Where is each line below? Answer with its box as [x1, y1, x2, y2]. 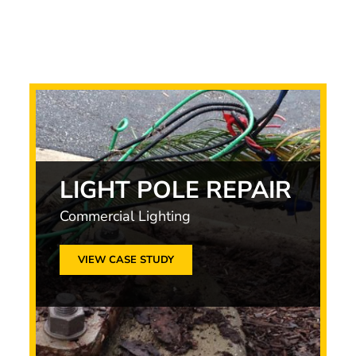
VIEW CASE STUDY [78, 253, 175, 267]
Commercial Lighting [60, 207, 192, 226]
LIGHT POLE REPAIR [60, 174, 292, 207]
